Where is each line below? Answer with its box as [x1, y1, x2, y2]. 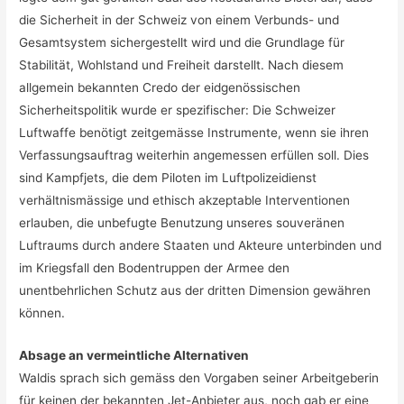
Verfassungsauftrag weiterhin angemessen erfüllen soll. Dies [19, 147, 370, 162]
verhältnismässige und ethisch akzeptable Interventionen [19, 192, 351, 207]
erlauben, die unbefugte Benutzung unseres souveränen [19, 215, 345, 230]
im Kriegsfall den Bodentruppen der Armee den [19, 260, 290, 275]
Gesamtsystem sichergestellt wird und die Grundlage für [19, 34, 345, 50]
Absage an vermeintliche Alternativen [19, 347, 250, 363]
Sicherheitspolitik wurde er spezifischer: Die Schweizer [19, 102, 336, 117]
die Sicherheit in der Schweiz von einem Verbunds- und [19, 12, 340, 27]
